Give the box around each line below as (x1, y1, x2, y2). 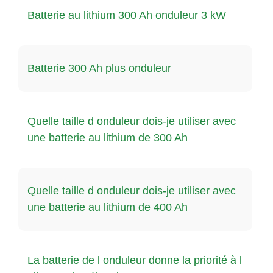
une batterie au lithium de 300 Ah (27, 131, 191, 144)
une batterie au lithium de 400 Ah (27, 200, 191, 213)
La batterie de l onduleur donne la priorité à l (27, 253, 242, 266)
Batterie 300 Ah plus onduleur (27, 62, 171, 74)
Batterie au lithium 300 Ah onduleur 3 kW (27, 9, 226, 21)
